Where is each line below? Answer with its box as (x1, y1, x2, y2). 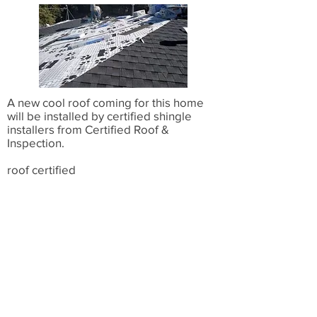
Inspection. (7, 136, 64, 149)
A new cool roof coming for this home (7, 96, 204, 109)
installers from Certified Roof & (7, 122, 169, 136)
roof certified (7, 163, 76, 176)
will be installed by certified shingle (7, 109, 192, 122)
